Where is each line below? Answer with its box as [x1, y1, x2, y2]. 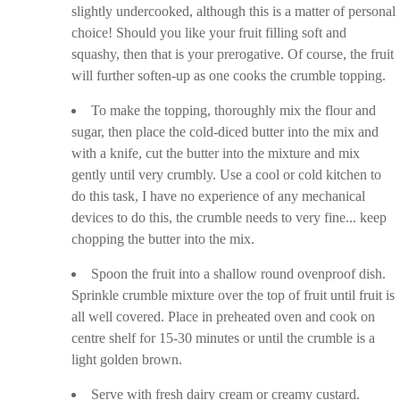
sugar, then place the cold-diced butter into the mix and [71, 124, 379, 139]
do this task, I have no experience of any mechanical [71, 188, 366, 204]
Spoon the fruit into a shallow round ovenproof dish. [91, 266, 387, 281]
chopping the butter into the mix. [71, 231, 255, 246]
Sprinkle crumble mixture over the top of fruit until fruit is [71, 287, 396, 303]
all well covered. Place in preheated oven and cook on [71, 309, 376, 324]
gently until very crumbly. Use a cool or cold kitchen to [71, 167, 382, 182]
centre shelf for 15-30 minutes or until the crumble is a [71, 330, 376, 346]
